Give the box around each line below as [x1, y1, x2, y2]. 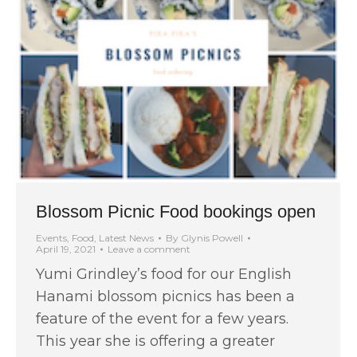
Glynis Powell [181, 231, 243, 244]
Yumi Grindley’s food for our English [36, 265, 292, 283]
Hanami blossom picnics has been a [36, 287, 295, 305]
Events [36, 231, 67, 244]
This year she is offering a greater [36, 331, 275, 350]
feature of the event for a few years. [36, 309, 288, 328]
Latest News [99, 231, 154, 244]
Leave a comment [108, 242, 190, 255]
